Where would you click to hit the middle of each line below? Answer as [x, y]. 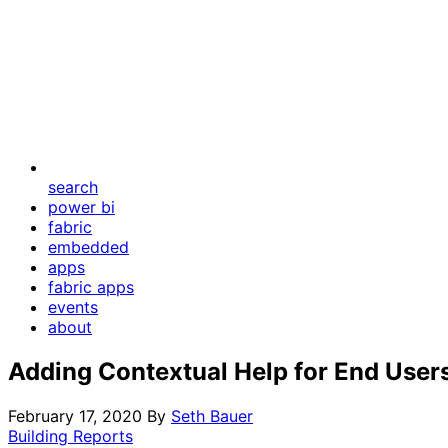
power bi [81, 207]
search [73, 187]
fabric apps [91, 287]
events [73, 307]
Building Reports [70, 435]
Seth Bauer [212, 415]
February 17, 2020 [75, 415]
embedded [88, 247]
